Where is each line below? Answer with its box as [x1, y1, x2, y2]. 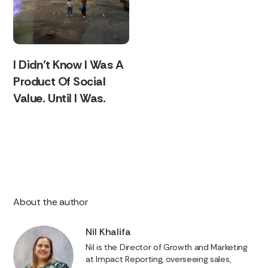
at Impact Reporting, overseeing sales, [86, 253, 231, 264]
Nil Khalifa [86, 225, 132, 238]
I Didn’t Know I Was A [13, 56, 124, 72]
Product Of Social [13, 73, 106, 89]
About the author [13, 195, 88, 208]
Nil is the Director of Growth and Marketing [86, 241, 248, 252]
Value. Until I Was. [13, 90, 106, 106]
